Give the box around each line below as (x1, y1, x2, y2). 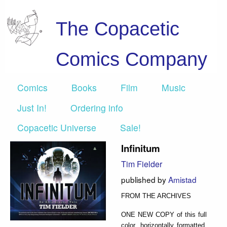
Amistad (168, 173, 197, 185)
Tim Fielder (121, 158, 162, 170)
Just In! (17, 101, 47, 114)
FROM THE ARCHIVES (121, 192, 191, 200)
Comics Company (56, 48, 207, 70)
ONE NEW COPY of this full (121, 210, 207, 218)
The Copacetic (56, 18, 179, 40)
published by (121, 173, 168, 185)
